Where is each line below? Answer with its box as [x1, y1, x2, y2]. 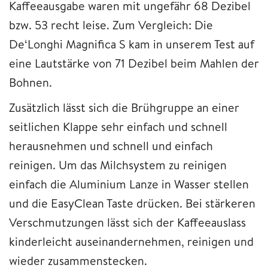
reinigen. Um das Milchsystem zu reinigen [9, 157, 227, 173]
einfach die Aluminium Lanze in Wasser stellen [9, 176, 249, 193]
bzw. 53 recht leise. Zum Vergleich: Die [9, 17, 213, 33]
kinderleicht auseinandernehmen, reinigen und [9, 233, 254, 250]
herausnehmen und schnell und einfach [9, 138, 213, 154]
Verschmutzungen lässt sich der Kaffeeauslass [9, 214, 246, 231]
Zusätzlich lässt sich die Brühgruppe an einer [9, 99, 239, 116]
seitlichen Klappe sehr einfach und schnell [9, 118, 227, 135]
